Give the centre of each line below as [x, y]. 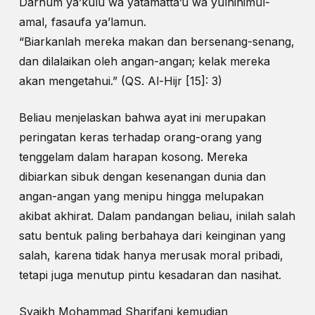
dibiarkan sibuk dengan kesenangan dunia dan [142, 177]
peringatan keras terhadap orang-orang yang [140, 137]
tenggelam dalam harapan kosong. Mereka [133, 157]
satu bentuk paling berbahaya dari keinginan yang [152, 236]
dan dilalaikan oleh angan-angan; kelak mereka [144, 62]
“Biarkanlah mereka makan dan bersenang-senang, [156, 42]
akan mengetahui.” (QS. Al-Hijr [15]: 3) [120, 81]
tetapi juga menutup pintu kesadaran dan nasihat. [150, 275]
